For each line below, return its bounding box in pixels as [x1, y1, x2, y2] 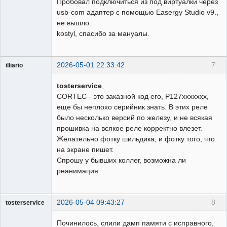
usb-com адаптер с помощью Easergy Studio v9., [57, 8, 218, 16]
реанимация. [57, 166, 100, 175]
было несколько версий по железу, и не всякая [57, 113, 212, 122]
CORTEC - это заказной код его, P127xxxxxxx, [57, 92, 209, 100]
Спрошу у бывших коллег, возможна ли [57, 156, 186, 164]
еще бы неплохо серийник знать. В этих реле [57, 102, 208, 111]
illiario [6, 62, 23, 68]
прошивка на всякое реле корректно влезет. [57, 124, 202, 132]
